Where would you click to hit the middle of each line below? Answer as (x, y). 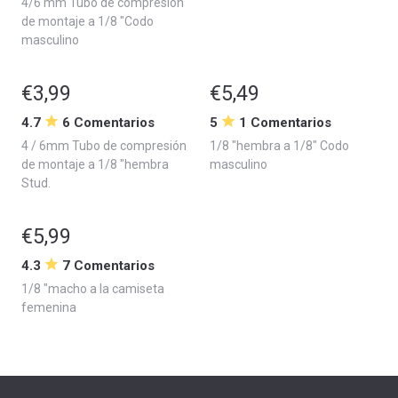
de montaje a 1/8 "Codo (88, 21)
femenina (49, 307)
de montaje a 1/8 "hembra (95, 164)
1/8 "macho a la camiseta (93, 288)
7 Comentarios (108, 265)
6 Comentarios (108, 122)
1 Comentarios (285, 122)
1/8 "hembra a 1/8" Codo (279, 145)
